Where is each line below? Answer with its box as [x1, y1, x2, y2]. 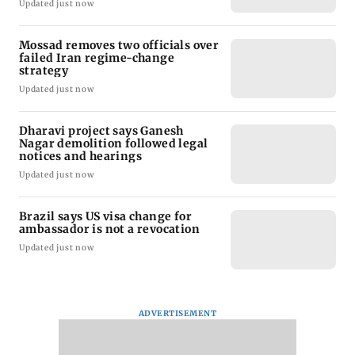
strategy [19, 63, 69, 78]
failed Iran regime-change [19, 50, 175, 65]
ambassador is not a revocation [19, 221, 200, 236]
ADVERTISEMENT [138, 307, 217, 319]
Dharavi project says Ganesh [19, 123, 184, 138]
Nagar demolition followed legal [19, 136, 208, 151]
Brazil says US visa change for [19, 208, 192, 223]
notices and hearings [19, 148, 142, 163]
